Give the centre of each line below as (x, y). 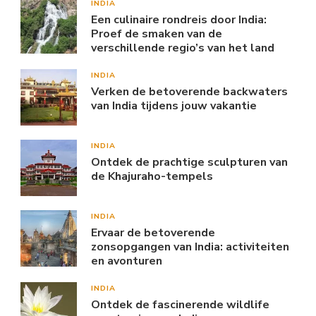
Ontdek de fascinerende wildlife (180, 305)
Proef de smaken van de (157, 34)
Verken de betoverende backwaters (189, 92)
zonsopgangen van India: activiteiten (190, 247)
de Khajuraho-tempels (152, 177)
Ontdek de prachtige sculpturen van (189, 163)
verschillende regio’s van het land (183, 48)
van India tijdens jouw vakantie (174, 106)
